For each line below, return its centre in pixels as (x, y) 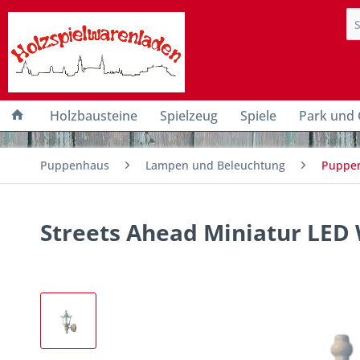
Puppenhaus (75, 165)
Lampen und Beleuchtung (215, 165)
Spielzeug (189, 116)
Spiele (258, 116)
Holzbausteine (94, 116)
